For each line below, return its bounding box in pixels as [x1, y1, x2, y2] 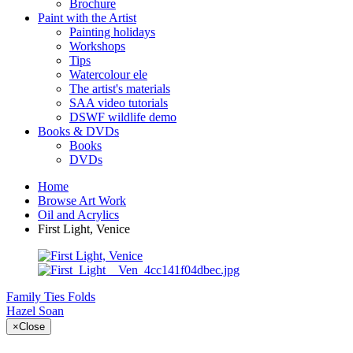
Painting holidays [69, 25, 155, 39]
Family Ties [6, 290, 65, 303]
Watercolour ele [69, 68, 147, 81]
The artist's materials [69, 82, 170, 95]
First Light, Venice [38, 222, 130, 236]
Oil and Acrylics [38, 208, 119, 221]
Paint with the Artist [38, 11, 136, 24]
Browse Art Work [38, 194, 126, 207]
